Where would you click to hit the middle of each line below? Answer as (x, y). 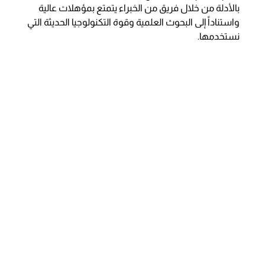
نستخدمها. (219, 36)
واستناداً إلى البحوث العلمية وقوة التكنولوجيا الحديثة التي (134, 22)
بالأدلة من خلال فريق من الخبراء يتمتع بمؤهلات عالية (139, 8)
